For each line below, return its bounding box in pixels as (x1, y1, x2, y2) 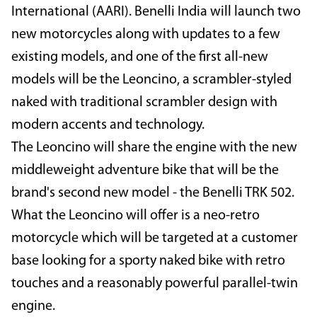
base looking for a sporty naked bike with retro (11, 253, 285, 268)
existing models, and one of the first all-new (11, 50, 268, 64)
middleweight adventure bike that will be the (11, 163, 279, 178)
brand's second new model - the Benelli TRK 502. (11, 185, 294, 200)
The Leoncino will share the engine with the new (11, 140, 297, 155)
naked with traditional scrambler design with (11, 95, 277, 110)
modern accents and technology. (11, 117, 204, 132)
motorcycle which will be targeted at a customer (11, 231, 298, 246)
